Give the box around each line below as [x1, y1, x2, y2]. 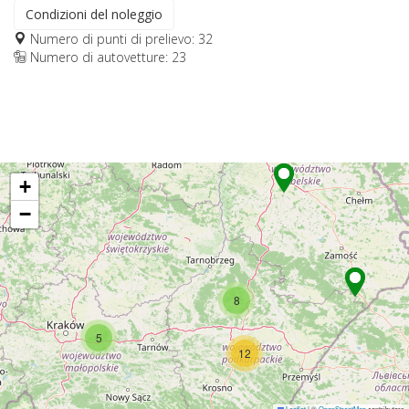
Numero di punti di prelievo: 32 [26, 29, 213, 47]
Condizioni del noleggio [26, 5, 163, 23]
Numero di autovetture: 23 [26, 47, 186, 66]
